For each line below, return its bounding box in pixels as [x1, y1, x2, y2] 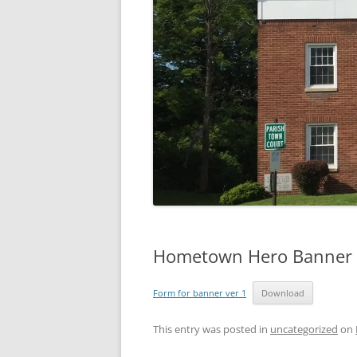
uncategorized [270, 321, 338, 336]
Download [261, 286, 305, 299]
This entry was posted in [153, 321, 270, 336]
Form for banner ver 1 [153, 286, 246, 299]
